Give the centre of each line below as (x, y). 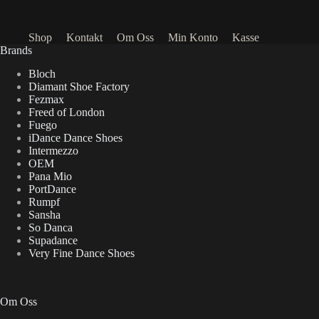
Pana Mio (50, 176)
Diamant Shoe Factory (79, 86)
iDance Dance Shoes (75, 137)
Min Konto (193, 37)
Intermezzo (53, 150)
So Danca (51, 227)
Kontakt (84, 37)
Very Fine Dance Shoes (82, 253)
